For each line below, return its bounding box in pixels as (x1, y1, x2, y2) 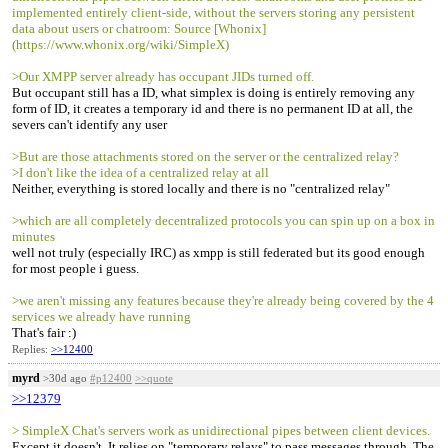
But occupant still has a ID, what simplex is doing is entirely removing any (12, 85, 415, 100)
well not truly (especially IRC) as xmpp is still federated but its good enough (12, 245, 425, 260)
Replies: (12, 343, 51, 355)
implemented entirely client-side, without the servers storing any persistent (12, 5, 415, 20)
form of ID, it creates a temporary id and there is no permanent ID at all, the (12, 101, 413, 116)
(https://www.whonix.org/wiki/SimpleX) (12, 37, 229, 52)
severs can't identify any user (12, 117, 167, 132)
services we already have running (12, 309, 191, 324)
